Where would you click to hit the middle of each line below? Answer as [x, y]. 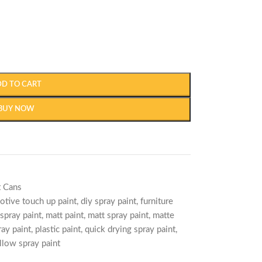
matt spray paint [118, 216]
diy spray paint [108, 201]
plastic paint [58, 230]
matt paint [64, 216]
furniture [156, 201]
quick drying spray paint [130, 230]
